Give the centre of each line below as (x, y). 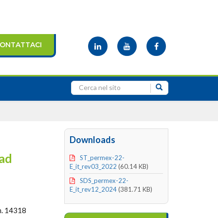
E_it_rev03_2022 (93, 166)
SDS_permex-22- (104, 181)
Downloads (93, 140)
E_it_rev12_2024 (93, 189)
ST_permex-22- (102, 158)
